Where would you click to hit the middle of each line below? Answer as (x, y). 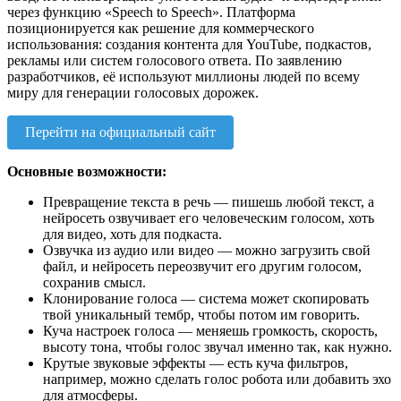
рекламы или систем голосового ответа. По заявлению (175, 61)
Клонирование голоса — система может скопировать (206, 299)
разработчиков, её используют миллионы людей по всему (183, 77)
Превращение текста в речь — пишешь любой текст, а (209, 202)
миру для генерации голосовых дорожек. (133, 93)
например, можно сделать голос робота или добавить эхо (217, 380)
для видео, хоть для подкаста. (132, 235)
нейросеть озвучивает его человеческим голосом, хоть (209, 218)
